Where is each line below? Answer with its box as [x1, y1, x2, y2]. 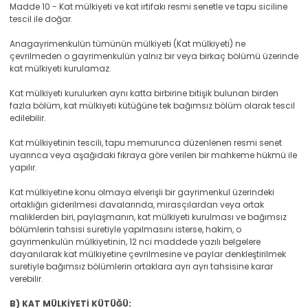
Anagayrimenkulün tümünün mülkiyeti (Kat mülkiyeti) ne [10, 38, 245, 49]
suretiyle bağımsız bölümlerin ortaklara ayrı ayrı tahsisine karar [10, 261, 273, 272]
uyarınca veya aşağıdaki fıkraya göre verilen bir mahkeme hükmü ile [10, 149, 297, 161]
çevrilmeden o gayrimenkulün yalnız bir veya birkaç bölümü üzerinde [10, 50, 298, 62]
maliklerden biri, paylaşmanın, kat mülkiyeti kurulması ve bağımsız [10, 211, 287, 223]
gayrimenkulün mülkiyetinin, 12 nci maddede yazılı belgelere [10, 236, 261, 247]
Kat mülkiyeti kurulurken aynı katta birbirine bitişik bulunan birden [10, 87, 278, 99]
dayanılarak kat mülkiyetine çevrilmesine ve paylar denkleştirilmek [10, 248, 286, 260]
